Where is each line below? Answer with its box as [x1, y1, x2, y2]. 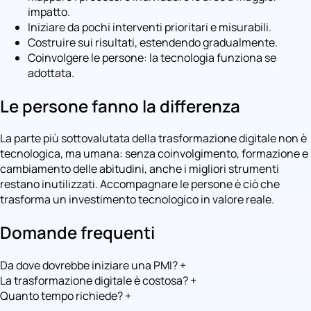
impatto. [28, 3, 70, 19]
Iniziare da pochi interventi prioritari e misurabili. [28, 19, 271, 35]
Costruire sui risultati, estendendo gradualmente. [28, 34, 278, 50]
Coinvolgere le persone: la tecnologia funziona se [28, 49, 276, 65]
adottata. [28, 65, 74, 81]
